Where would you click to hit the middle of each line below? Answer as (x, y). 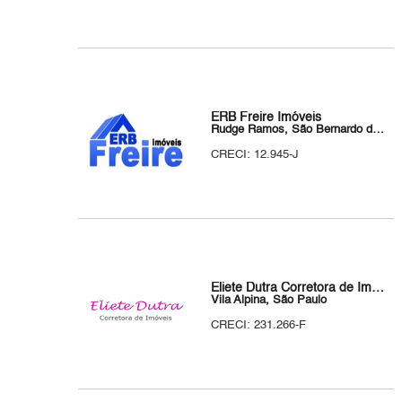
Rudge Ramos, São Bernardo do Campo (379, 130)
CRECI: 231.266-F (259, 325)
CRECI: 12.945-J (255, 155)
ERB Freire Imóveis (267, 118)
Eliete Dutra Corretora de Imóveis (378, 288)
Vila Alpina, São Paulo (269, 300)
